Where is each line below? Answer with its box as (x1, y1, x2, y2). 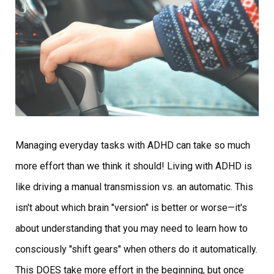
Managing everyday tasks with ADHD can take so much (15, 139, 250, 151)
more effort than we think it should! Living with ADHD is (15, 160, 252, 172)
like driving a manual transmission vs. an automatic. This (15, 181, 253, 193)
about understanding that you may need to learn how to (15, 223, 248, 234)
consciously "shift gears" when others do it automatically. (15, 243, 257, 255)
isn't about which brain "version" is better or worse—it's (15, 202, 247, 213)
